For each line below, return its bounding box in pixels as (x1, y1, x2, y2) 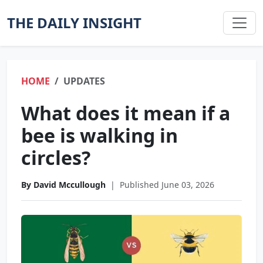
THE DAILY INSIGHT (7, 13, 141, 32)
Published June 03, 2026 (120, 179, 214, 190)
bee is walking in (21, 123, 178, 148)
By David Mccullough (21, 179, 106, 190)
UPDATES (63, 75, 105, 87)
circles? (21, 145, 90, 170)
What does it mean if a (21, 100, 230, 126)
